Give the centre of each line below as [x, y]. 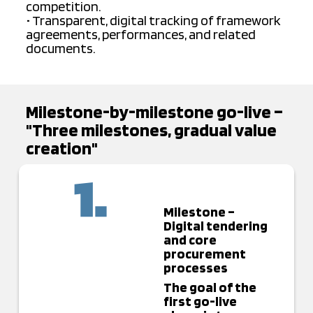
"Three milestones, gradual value [151, 130]
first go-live [200, 301]
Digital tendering [215, 226]
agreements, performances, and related [140, 35]
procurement [204, 254]
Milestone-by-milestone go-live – [154, 112]
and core [190, 240]
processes [195, 268]
